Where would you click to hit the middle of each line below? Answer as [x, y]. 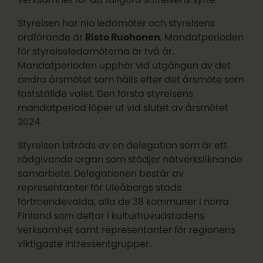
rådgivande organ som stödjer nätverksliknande [130, 159]
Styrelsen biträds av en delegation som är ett [123, 145]
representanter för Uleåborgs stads [100, 188]
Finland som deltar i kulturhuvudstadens [111, 216]
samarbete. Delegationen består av [101, 173]
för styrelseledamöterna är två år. [96, 51]
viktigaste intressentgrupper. [85, 244]
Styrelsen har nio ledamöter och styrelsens [117, 23]
